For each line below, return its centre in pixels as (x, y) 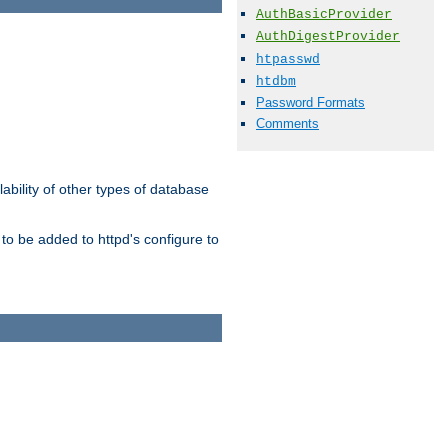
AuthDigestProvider (328, 37)
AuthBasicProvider (324, 15)
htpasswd (288, 59)
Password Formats (310, 102)
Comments (287, 124)
